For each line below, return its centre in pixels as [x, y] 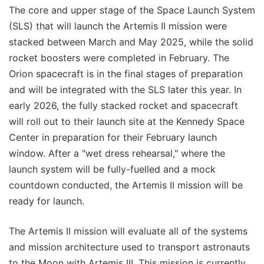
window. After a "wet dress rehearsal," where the [117, 154]
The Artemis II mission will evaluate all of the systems [128, 231]
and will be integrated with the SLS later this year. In [125, 90]
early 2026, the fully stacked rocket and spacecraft [123, 106]
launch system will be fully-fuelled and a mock [112, 169]
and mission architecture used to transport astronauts [129, 247]
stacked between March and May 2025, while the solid [131, 42]
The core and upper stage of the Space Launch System [132, 10]
